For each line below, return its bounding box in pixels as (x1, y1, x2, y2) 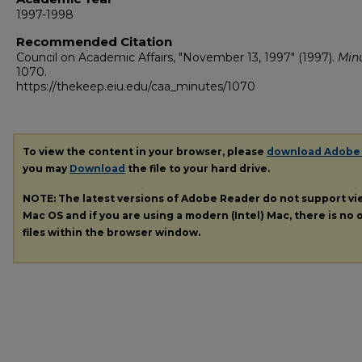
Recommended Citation (16, 34, 172, 49)
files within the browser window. (23, 225, 200, 238)
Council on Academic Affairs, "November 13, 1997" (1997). (16, 50, 338, 65)
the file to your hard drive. (125, 162, 270, 175)
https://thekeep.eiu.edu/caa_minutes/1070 (16, 79, 255, 94)
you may (23, 162, 69, 175)
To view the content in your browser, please (23, 145, 267, 158)
